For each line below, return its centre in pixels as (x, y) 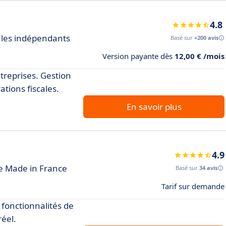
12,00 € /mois (200, 56)
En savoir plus (154, 107)
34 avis (208, 168)
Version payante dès (138, 56)
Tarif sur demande (193, 186)
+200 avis (206, 38)
